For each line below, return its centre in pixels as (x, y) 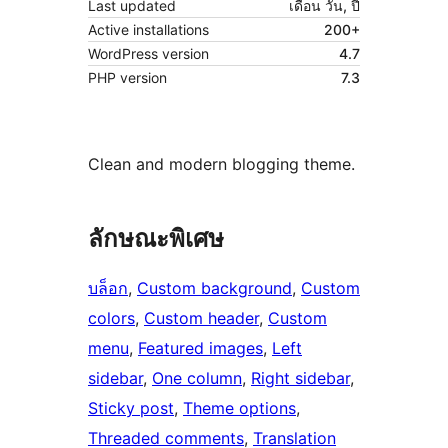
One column (197, 378)
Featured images (200, 348)
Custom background (214, 288)
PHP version (127, 78)
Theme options (239, 408)
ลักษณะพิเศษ (156, 239)
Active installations (148, 30)
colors (111, 318)
